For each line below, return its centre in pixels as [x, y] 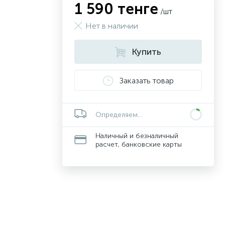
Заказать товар [146, 80]
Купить [146, 52]
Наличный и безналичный [137, 136]
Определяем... [119, 115]
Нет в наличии [112, 26]
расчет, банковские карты [139, 144]
